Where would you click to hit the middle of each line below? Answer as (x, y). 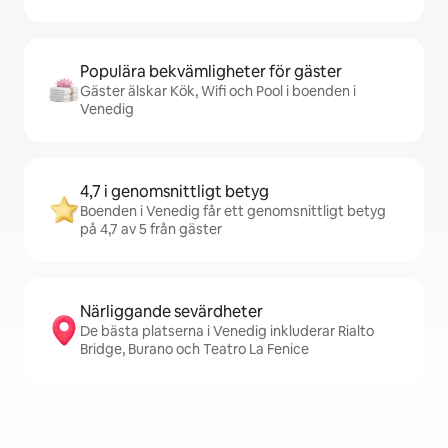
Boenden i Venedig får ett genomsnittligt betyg (233, 211)
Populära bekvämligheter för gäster (211, 71)
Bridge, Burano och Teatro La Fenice (194, 349)
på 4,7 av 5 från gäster (151, 229)
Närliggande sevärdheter (171, 311)
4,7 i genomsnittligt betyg (174, 191)
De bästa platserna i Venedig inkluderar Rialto (227, 331)
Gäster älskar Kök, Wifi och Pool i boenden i (218, 91)
